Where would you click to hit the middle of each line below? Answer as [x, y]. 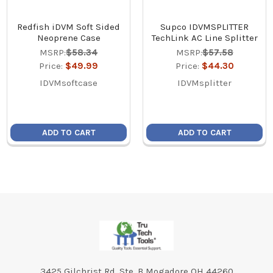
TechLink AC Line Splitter [204, 37]
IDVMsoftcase [69, 83]
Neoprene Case [69, 37]
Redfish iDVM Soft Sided [69, 27]
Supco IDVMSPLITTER [205, 27]
